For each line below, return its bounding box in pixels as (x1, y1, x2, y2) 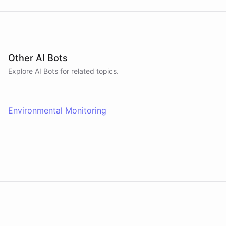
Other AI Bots (8, 52, 68, 63)
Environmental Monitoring (8, 105, 106, 116)
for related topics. (58, 67, 119, 75)
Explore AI (8, 67, 43, 75)
